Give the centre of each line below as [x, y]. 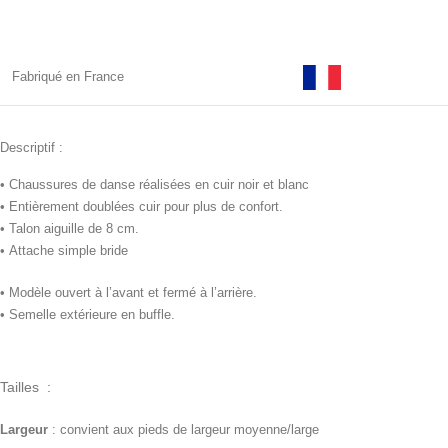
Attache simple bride [72, 251]
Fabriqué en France [68, 77]
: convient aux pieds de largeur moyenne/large [185, 430]
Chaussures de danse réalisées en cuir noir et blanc [161, 185]
